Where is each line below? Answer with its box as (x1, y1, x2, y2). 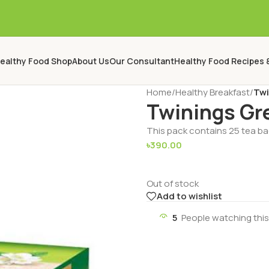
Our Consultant (109, 55, 174, 67)
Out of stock (146, 177, 199, 190)
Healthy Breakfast (175, 86, 250, 98)
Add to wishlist (156, 190, 222, 203)
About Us (72, 55, 109, 67)
